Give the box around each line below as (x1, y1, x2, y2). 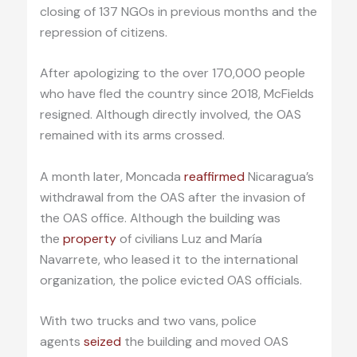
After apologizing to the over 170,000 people (39, 65, 305, 82)
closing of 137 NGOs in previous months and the (39, 2, 317, 20)
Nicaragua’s (244, 167, 314, 185)
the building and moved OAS (120, 333, 288, 351)
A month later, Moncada (39, 167, 184, 185)
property (62, 229, 116, 247)
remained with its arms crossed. (39, 127, 225, 144)
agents (39, 333, 84, 351)
